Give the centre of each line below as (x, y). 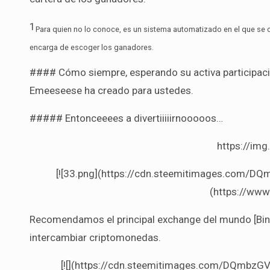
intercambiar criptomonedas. (95, 237)
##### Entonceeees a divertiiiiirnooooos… (126, 118)
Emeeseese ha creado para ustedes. (111, 90)
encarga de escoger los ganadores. (92, 47)
